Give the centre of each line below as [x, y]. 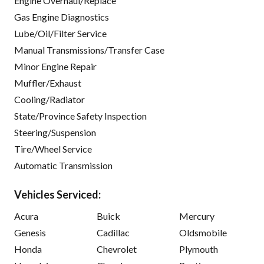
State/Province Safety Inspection [80, 116]
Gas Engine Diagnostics [62, 17]
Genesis [30, 233]
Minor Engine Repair [55, 67]
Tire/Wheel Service [53, 149]
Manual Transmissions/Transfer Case [89, 50]
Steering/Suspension [55, 133]
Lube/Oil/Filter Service [60, 34]
